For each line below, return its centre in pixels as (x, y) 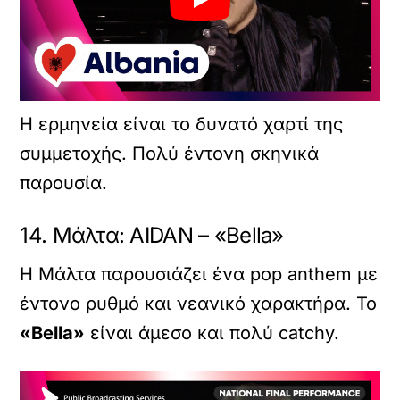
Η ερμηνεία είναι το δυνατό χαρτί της (182, 124)
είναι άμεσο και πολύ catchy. (212, 333)
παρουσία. (64, 183)
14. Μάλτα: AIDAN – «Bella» (152, 235)
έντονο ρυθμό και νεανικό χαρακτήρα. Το (199, 303)
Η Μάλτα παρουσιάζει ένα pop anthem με (199, 274)
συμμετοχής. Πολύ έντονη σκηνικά (170, 153)
